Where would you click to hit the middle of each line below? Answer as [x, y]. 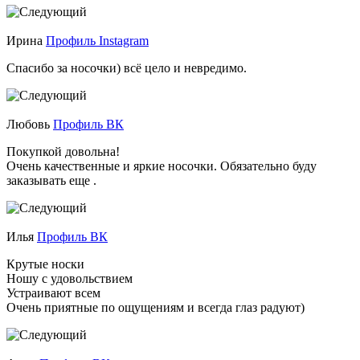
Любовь [30, 125]
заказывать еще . [51, 181]
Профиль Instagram [97, 41]
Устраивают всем [53, 293]
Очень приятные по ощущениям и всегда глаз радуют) [155, 308]
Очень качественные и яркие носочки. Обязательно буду [162, 166]
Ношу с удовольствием [70, 279]
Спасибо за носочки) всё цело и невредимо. [127, 68]
